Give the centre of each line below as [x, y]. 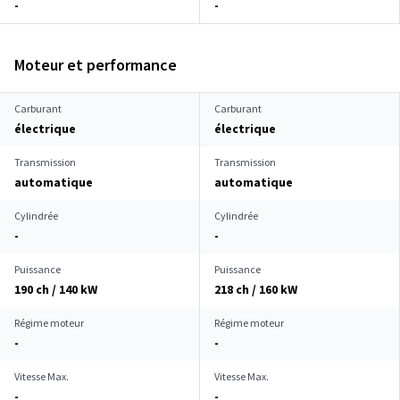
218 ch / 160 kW [256, 289]
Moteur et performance [96, 65]
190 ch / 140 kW [56, 289]
